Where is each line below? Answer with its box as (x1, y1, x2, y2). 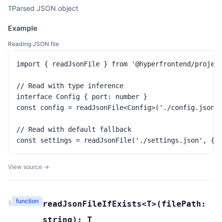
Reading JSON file (8, 40, 59, 48)
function (16, 197, 39, 205)
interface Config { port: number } (16, 93, 147, 101)
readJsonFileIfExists (43, 199, 142, 209)
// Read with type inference (16, 82, 123, 90)
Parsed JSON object (12, 4, 78, 12)
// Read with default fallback (16, 125, 131, 133)
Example (8, 24, 37, 32)
